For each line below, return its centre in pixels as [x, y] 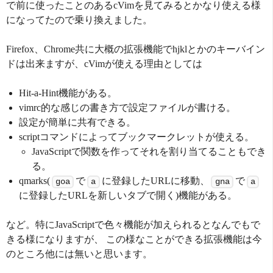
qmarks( [34, 180]
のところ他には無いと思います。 [79, 253]
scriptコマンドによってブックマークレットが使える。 [136, 136]
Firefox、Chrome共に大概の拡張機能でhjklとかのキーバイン [136, 49]
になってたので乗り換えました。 [79, 19]
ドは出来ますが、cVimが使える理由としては [104, 63]
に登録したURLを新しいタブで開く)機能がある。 [128, 195]
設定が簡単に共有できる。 [77, 122]
